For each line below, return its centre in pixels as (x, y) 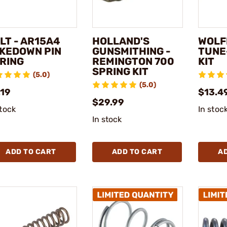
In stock (107, 119)
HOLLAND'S (121, 41)
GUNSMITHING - (131, 51)
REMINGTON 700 (133, 61)
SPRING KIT (120, 71)
